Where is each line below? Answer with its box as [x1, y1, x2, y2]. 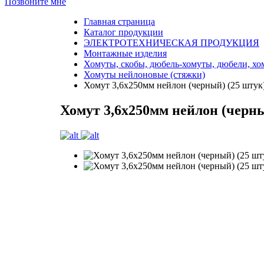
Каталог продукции [84, 27, 163, 37]
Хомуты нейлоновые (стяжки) [84, 70, 205, 80]
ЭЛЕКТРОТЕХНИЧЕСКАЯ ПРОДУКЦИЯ [84, 38, 259, 48]
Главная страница [84, 16, 155, 27]
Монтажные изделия [84, 48, 167, 58]
